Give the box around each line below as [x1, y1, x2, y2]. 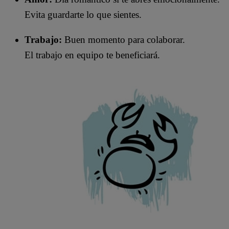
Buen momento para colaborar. [62, 34, 185, 45]
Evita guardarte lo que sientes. [25, 9, 142, 20]
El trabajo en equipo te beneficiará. [25, 49, 160, 60]
